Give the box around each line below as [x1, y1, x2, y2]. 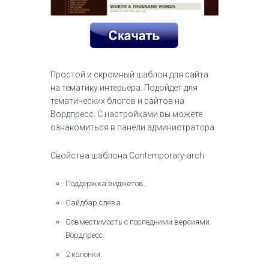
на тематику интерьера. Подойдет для [50, 83, 198, 92]
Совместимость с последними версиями [65, 217, 210, 226]
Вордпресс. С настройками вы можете [50, 109, 202, 119]
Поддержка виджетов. [65, 179, 145, 188]
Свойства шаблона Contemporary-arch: [50, 151, 206, 160]
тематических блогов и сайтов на [50, 96, 184, 106]
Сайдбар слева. [65, 198, 122, 207]
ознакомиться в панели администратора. [50, 122, 216, 132]
